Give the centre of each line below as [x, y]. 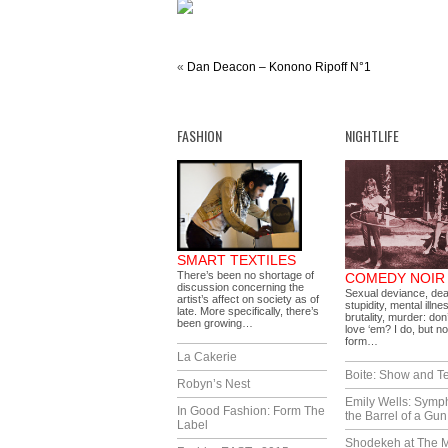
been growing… [215, 323]
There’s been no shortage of [245, 275]
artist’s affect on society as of [248, 299]
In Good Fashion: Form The [251, 411]
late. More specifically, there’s [248, 311]
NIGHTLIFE [372, 135]
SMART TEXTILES [236, 260]
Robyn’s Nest [213, 384]
